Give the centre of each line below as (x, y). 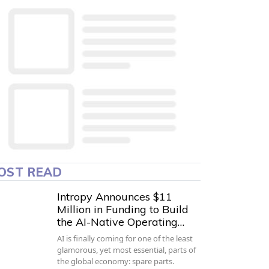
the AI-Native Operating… (121, 222)
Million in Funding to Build (123, 210)
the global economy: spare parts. (116, 261)
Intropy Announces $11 (115, 197)
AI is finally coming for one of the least (125, 239)
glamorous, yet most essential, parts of (127, 250)
